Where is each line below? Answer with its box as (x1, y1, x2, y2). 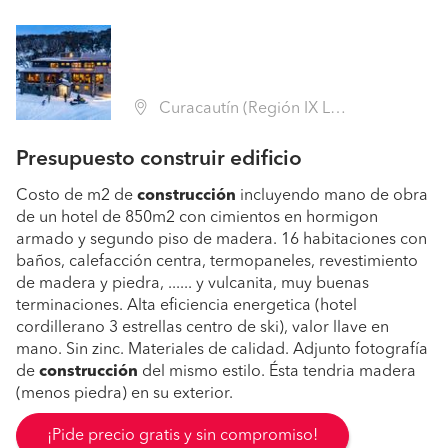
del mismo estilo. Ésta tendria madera (138, 364, 416, 380)
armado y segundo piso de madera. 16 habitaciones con (16, 232, 427, 248)
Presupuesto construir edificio (16, 149, 302, 170)
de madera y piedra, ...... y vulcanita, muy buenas (16, 276, 369, 292)
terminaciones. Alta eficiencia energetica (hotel (16, 298, 357, 314)
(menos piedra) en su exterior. (16, 386, 233, 402)
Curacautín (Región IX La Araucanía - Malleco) (155, 101, 330, 117)
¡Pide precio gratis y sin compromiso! (47, 428, 318, 444)
